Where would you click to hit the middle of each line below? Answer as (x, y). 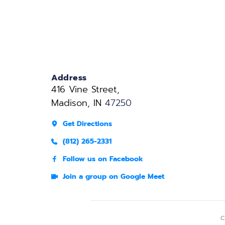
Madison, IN (78, 103)
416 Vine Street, (87, 89)
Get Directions (87, 124)
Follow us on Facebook (103, 159)
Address (69, 78)
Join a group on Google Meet (114, 176)
